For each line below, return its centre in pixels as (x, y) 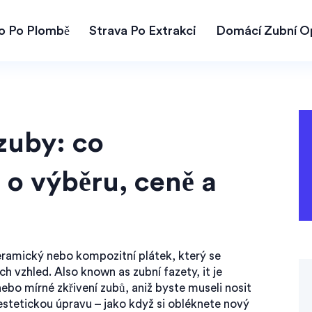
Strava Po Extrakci (143, 31)
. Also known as (91, 272)
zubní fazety (165, 272)
